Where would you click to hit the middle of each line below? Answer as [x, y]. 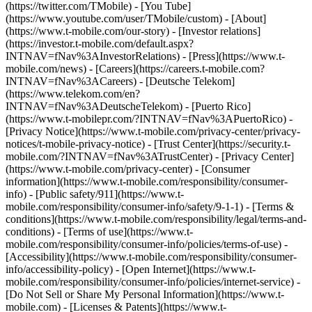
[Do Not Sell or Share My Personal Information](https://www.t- [145, 294]
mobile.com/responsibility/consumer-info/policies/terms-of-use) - [147, 244]
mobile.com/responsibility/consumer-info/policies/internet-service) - [153, 282]
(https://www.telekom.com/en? [73, 94]
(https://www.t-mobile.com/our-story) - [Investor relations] [133, 31]
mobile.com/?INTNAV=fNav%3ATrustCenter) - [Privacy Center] [150, 156]
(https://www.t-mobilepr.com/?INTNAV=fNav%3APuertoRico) [147, 119]
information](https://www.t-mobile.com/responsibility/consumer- [147, 181]
